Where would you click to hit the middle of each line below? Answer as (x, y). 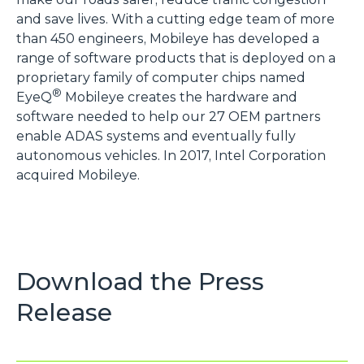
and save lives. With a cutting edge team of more (175, 19)
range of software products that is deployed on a (176, 58)
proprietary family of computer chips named (161, 78)
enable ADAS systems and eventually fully (156, 136)
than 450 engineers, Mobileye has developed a (168, 39)
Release (64, 312)
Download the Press (140, 282)
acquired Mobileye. (78, 175)
